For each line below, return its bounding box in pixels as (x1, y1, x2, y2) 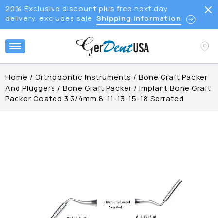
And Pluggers (5, 83, 56, 93)
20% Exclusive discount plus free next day (5, 3, 168, 14)
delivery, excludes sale (5, 13, 92, 23)
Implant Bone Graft (139, 83, 212, 93)
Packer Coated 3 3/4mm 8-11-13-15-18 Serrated (5, 93, 184, 104)
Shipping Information (96, 13, 181, 23)
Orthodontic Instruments (35, 72, 132, 82)
